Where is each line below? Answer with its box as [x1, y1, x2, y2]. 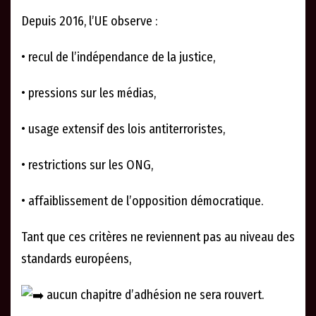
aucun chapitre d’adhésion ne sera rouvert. [44, 287, 264, 303]
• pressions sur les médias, [21, 85, 156, 102]
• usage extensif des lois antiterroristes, [21, 121, 225, 138]
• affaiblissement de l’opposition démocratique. [21, 193, 263, 209]
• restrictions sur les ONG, [21, 157, 153, 174]
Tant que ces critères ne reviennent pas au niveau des [21, 229, 295, 245]
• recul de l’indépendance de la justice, [21, 49, 215, 66]
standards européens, [21, 251, 131, 267]
